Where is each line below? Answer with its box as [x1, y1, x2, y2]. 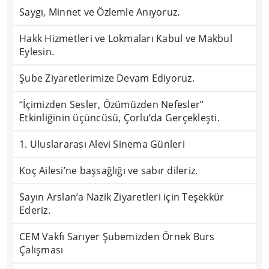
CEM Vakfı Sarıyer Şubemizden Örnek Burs [19, 230, 215, 243]
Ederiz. [19, 204, 50, 217]
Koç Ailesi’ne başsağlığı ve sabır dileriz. [19, 164, 198, 177]
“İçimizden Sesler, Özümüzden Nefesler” [19, 98, 204, 111]
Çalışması [19, 243, 64, 256]
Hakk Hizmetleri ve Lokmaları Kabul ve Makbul [19, 32, 232, 45]
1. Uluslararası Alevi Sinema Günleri [19, 138, 185, 151]
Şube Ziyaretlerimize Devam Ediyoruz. [19, 71, 195, 85]
